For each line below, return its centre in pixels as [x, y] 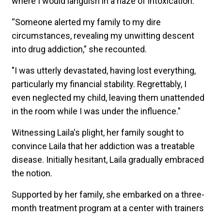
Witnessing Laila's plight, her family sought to [98, 132]
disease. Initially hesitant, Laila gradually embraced [108, 159]
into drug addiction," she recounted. [80, 49]
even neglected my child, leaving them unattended [108, 97]
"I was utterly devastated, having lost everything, [104, 70]
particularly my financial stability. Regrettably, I [99, 84]
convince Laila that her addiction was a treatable [103, 146]
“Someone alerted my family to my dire [86, 22]
